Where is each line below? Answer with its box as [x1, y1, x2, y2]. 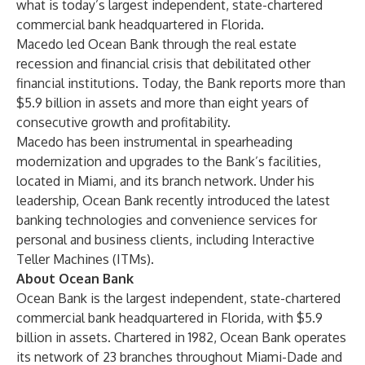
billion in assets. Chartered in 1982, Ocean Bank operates [16, 329, 346, 345]
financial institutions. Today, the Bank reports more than [16, 75, 345, 91]
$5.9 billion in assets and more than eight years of [16, 95, 309, 111]
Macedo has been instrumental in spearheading [16, 134, 292, 150]
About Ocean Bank [16, 270, 134, 287]
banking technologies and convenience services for [16, 212, 317, 228]
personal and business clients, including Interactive [16, 231, 314, 248]
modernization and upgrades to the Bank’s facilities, [16, 153, 321, 169]
